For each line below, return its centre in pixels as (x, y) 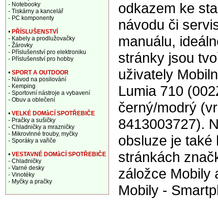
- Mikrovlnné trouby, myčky (43, 134)
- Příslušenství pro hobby (41, 59)
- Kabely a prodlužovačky (42, 38)
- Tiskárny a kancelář (36, 11)
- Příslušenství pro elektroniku (47, 52)
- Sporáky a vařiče (32, 141)
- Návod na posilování (37, 79)
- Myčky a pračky (30, 182)
